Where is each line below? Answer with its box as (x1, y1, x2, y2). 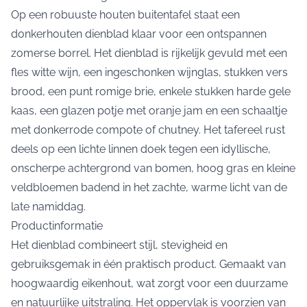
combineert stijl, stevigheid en (75, 238, 228, 252)
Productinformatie (11, 219, 103, 233)
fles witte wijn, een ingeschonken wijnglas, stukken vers (11, 66, 288, 79)
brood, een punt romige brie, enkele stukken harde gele (11, 85, 291, 99)
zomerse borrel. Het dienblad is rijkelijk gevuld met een (11, 47, 287, 60)
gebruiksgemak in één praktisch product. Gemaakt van (11, 258, 286, 271)
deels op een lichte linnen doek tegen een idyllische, (11, 143, 271, 156)
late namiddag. (11, 200, 86, 214)
